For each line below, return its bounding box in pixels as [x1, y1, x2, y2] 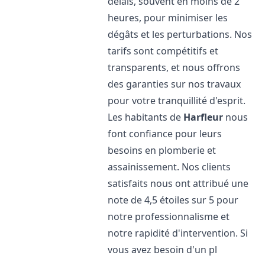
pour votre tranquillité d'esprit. [108, 94, 246, 107]
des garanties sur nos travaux [108, 77, 241, 91]
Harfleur [183, 111, 224, 124]
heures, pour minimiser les [108, 11, 228, 24]
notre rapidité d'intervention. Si [108, 227, 248, 240]
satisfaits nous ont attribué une [108, 177, 249, 190]
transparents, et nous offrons [108, 61, 241, 74]
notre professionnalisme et [108, 210, 230, 223]
